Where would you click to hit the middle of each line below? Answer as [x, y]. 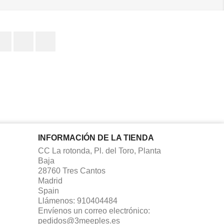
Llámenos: [57, 201]
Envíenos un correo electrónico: [94, 211]
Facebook [29, 36]
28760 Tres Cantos [72, 171]
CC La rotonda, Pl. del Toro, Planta [99, 151]
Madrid [50, 181]
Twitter [45, 36]
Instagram [73, 36]
